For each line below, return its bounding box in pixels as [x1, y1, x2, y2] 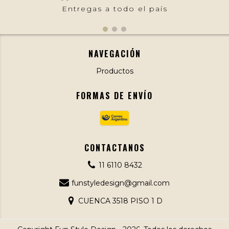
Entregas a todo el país [61, 4, 168, 13]
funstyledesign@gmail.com [71, 178, 170, 188]
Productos [96, 66, 133, 76]
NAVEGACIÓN [88, 47, 141, 60]
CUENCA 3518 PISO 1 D [78, 196, 163, 205]
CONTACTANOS [84, 141, 145, 154]
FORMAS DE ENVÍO [76, 89, 153, 102]
